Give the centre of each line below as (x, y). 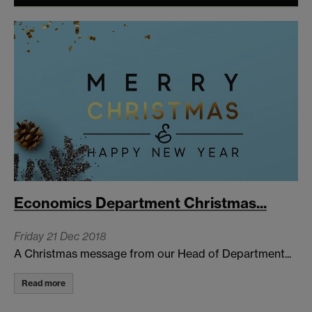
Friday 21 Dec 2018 (60, 237)
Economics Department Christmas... (140, 202)
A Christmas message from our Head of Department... (153, 254)
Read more (44, 283)
